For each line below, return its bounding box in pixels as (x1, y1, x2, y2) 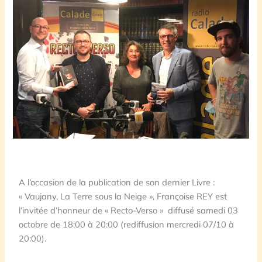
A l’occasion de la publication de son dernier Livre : (19, 176, 215, 188)
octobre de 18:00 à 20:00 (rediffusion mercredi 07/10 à (19, 218, 235, 230)
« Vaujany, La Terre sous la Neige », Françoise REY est (19, 190, 227, 202)
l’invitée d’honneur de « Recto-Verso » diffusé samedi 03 (19, 204, 239, 216)
